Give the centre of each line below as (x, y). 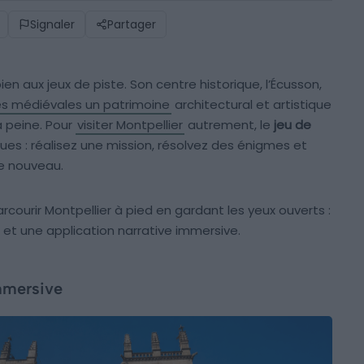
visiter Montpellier (130, 124)
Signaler (52, 24)
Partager (132, 24)
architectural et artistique (251, 104)
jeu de (292, 124)
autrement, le (229, 124)
